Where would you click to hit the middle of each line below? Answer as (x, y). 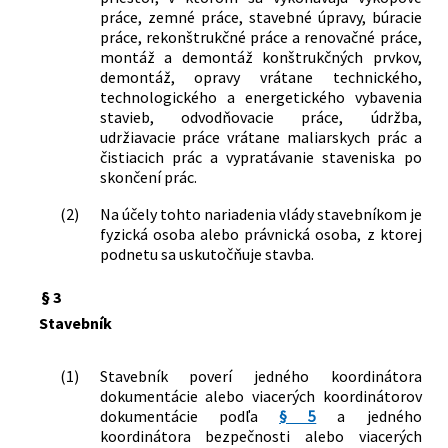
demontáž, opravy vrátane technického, (260, 77)
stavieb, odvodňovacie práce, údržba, (260, 117)
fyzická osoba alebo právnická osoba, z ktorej (260, 234)
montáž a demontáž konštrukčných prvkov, (260, 57)
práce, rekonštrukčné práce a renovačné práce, (260, 37)
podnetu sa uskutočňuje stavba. (206, 254)
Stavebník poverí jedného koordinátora (260, 376)
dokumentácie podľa (189, 416)
